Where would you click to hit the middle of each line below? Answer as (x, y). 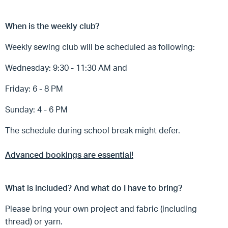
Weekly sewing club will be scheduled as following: (100, 47)
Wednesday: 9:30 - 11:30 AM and (67, 68)
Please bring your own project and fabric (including (101, 209)
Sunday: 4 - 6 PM (36, 109)
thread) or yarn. (35, 221)
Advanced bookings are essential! (69, 155)
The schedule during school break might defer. (93, 130)
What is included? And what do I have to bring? (94, 188)
